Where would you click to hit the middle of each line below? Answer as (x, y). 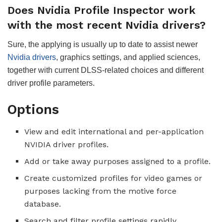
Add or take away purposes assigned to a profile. (118, 161)
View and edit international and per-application (114, 131)
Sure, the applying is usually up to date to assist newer (103, 44)
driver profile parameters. (51, 83)
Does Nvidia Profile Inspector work (101, 10)
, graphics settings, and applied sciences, (128, 57)
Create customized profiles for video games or (113, 178)
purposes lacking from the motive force (101, 191)
